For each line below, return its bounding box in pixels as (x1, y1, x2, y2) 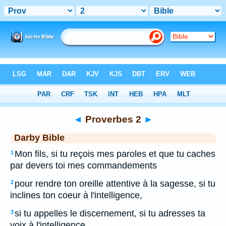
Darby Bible (14, 133, 65, 143)
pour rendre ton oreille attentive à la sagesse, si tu (15, 179, 215, 189)
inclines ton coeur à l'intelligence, (10, 190, 142, 200)
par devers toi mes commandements (10, 160, 157, 171)
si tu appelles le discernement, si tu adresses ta (15, 208, 205, 218)
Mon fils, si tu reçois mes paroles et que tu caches (15, 149, 215, 159)
